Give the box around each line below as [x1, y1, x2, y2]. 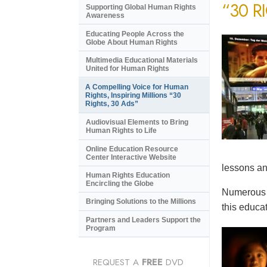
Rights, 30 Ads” [85, 100, 138, 108]
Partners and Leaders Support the [86, 215, 201, 224]
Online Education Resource [86, 144, 178, 153]
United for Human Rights [86, 64, 169, 73]
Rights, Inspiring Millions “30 [85, 91, 181, 100]
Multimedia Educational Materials [86, 55, 198, 64]
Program [86, 223, 116, 232]
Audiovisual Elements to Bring [86, 118, 188, 127]
